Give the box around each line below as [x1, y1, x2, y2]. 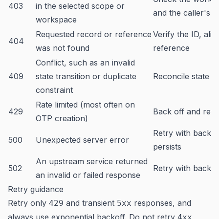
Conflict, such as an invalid [36, 58, 135, 67]
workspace [36, 15, 77, 24]
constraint [36, 85, 73, 95]
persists [153, 142, 181, 152]
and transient [64, 198, 117, 208]
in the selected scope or [36, 1, 125, 11]
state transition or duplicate [36, 71, 136, 81]
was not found [36, 43, 89, 53]
